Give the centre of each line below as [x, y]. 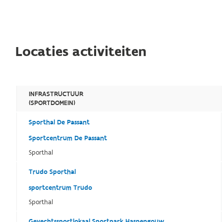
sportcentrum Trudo [61, 188]
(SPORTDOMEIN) [52, 103]
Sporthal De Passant [59, 123]
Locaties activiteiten [81, 52]
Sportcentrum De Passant [68, 139]
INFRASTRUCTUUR [56, 94]
